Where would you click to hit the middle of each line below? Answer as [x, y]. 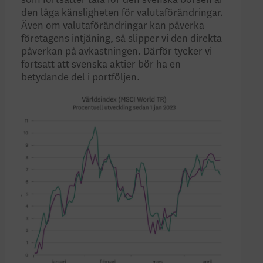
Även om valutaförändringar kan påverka [113, 26]
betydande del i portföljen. [82, 78]
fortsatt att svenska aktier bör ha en [101, 65]
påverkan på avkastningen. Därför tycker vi [117, 52]
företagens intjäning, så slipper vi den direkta [122, 39]
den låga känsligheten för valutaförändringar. [122, 13]
